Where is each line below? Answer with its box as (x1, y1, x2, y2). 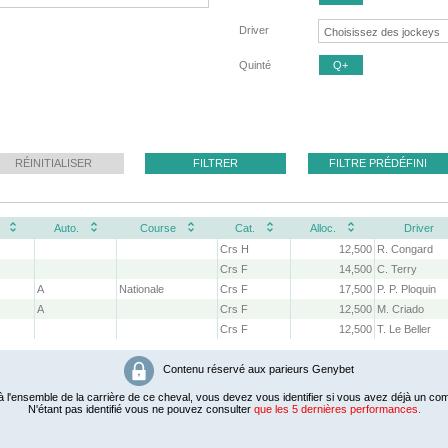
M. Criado (377, 303, 425, 316)
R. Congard (377, 243, 434, 256)
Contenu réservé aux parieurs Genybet (159, 363, 354, 376)
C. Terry (377, 263, 418, 276)
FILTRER (193, 157, 239, 170)
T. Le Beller (377, 323, 432, 336)
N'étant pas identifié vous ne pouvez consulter (27, 403, 254, 416)
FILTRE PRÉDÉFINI (329, 157, 428, 170)
